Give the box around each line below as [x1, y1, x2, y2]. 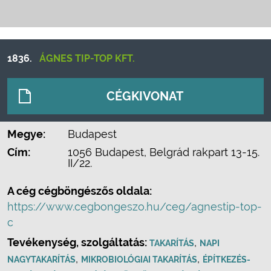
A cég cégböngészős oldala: [7, 184, 152, 197]
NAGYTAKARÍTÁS [7, 255, 76, 264]
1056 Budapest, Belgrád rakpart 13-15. [68, 146, 260, 158]
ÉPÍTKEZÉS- [203, 255, 250, 264]
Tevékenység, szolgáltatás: [7, 236, 149, 249]
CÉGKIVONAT [106, 89, 183, 103]
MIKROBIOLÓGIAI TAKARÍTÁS [81, 255, 197, 264]
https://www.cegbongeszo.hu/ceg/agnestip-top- [7, 200, 262, 213]
